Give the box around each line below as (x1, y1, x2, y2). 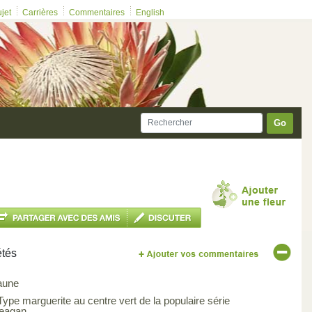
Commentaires (68, 8, 125, 17)
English (135, 8, 164, 17)
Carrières (22, 8, 58, 17)
